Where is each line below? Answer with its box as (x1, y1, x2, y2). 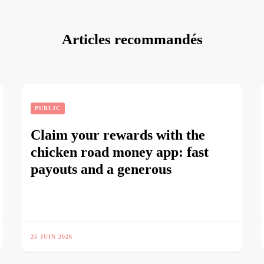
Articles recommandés (61, 31, 203, 47)
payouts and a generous (31, 161, 172, 177)
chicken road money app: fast (31, 144, 209, 160)
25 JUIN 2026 (31, 233, 73, 240)
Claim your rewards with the (31, 127, 206, 143)
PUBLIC (35, 105, 61, 111)
